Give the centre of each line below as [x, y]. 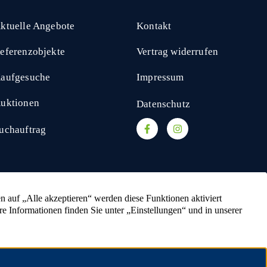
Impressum [160, 77]
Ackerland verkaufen [101, 254]
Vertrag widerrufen [178, 52]
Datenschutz [163, 104]
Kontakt [154, 26]
